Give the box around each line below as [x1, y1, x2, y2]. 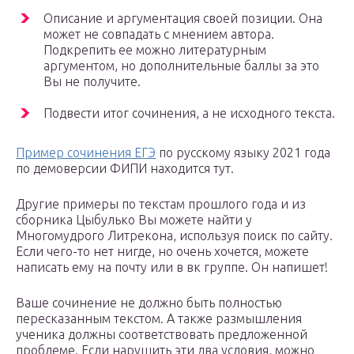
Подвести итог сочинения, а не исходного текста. [43, 106, 335, 121]
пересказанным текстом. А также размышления [16, 311, 302, 326]
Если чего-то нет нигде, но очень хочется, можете [16, 244, 309, 259]
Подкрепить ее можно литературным [43, 43, 266, 58]
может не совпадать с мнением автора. [43, 27, 274, 42]
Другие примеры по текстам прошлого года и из [16, 197, 306, 212]
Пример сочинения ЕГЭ [16, 145, 156, 160]
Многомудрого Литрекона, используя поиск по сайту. [16, 228, 333, 243]
